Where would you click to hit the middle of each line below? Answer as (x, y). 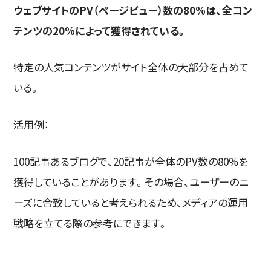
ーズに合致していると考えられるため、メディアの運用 (131, 203)
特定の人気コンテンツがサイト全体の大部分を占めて (131, 67)
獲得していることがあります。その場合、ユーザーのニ (131, 182)
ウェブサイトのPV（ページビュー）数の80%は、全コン (133, 10)
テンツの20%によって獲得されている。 (100, 30)
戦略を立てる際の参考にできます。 (91, 223)
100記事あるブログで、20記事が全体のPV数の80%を (131, 162)
